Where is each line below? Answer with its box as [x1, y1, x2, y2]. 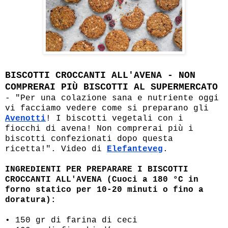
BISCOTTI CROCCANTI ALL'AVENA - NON [5, 70, 195, 81]
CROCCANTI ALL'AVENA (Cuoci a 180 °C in [5, 175, 198, 185]
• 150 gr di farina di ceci [5, 216, 137, 225]
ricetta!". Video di [5, 145, 107, 154]
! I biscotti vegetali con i [46, 114, 183, 124]
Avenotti [5, 114, 46, 124]
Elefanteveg [107, 145, 163, 154]
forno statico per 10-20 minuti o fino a [5, 185, 204, 195]
